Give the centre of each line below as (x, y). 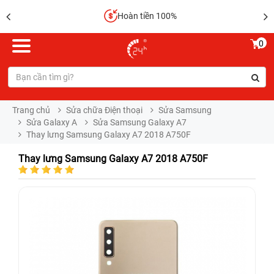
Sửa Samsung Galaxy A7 (140, 122)
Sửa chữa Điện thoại (104, 110)
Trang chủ (31, 110)
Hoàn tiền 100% (144, 16)
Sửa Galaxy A (52, 122)
